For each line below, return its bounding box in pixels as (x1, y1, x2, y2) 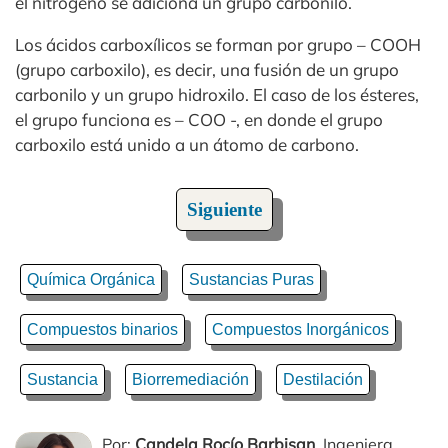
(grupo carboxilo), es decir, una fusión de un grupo (15, 59, 399, 81)
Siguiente (186, 199, 262, 221)
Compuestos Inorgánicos (212, 321, 389, 339)
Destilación (283, 371, 363, 389)
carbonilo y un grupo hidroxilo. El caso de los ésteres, (15, 84, 419, 106)
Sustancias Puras (189, 271, 314, 289)
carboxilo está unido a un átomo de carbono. (15, 134, 359, 156)
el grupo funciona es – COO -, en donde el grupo (15, 109, 383, 131)
